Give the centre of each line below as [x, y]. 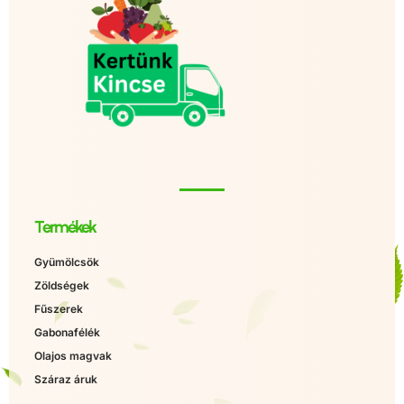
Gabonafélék [67, 332]
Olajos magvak [73, 355]
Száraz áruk [66, 379]
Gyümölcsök [67, 262]
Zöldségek [62, 285]
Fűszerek [59, 308]
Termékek [65, 226]
